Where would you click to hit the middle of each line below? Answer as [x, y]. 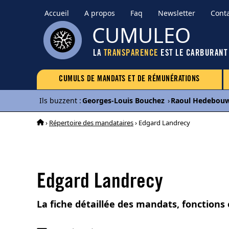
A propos [100, 13]
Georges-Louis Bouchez [123, 100]
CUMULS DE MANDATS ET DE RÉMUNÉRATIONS [129, 79]
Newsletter [177, 13]
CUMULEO [141, 35]
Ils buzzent [58, 100]
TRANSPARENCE [131, 54]
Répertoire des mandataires [91, 122]
